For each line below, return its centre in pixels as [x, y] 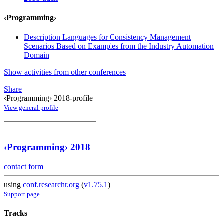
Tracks [16, 213]
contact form [24, 166]
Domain [37, 55]
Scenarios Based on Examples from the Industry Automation [119, 46]
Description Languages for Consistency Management [107, 37]
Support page [22, 194]
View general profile [31, 108]
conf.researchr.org [51, 184]
